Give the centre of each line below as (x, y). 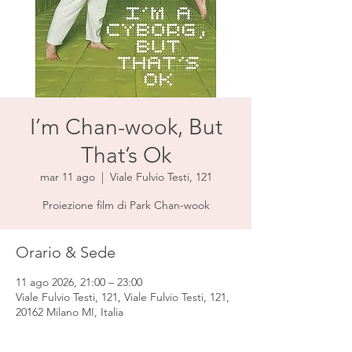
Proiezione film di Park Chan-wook (126, 205)
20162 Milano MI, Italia (70, 312)
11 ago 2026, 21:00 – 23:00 (79, 282)
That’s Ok (126, 155)
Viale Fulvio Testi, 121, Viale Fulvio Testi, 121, (123, 297)
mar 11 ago (67, 177)
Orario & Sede (66, 252)
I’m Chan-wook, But (126, 127)
